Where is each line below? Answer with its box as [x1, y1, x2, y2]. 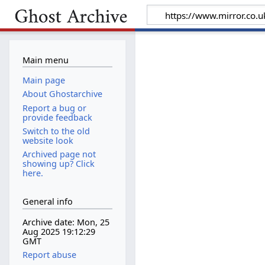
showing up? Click [22, 157, 95, 169]
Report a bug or [22, 102, 86, 114]
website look [22, 134, 73, 146]
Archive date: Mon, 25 [22, 216, 109, 228]
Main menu [22, 54, 69, 66]
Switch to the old [22, 125, 90, 137]
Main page [22, 75, 65, 86]
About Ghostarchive [22, 88, 102, 100]
